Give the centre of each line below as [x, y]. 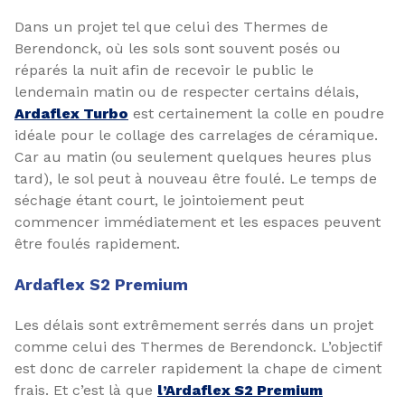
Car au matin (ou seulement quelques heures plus [193, 157]
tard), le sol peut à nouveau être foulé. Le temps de [196, 179]
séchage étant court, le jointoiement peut [159, 200]
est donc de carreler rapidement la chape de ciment [198, 368]
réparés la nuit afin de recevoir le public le [164, 70]
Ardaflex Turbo [71, 113]
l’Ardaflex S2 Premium [240, 390]
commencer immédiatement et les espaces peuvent [198, 222]
